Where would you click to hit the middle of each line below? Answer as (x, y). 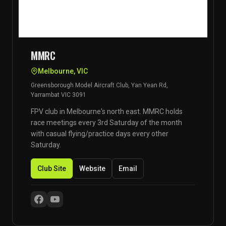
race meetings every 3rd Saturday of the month (106, 123)
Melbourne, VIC (63, 71)
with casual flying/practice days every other (100, 134)
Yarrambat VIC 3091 (59, 95)
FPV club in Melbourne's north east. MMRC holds (107, 111)
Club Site (52, 168)
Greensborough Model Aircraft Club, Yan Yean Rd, (99, 85)
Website (92, 168)
